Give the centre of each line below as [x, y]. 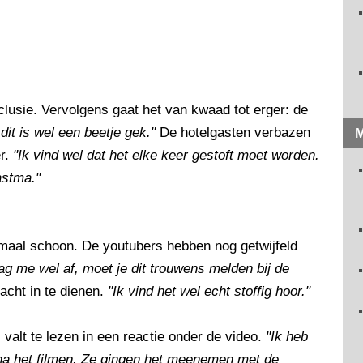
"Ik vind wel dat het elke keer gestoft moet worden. [166, 156]
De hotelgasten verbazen [233, 133]
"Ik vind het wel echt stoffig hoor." [209, 292]
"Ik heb [287, 337]
